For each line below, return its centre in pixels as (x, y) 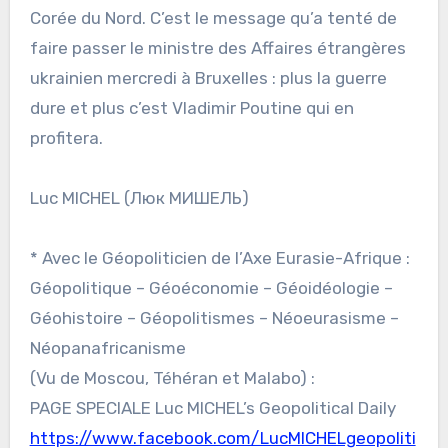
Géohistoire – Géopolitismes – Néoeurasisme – (214, 318)
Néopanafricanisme (107, 348)
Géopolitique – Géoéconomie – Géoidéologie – (211, 288)
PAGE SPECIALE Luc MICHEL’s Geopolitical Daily (212, 408)
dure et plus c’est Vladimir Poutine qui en (191, 108)
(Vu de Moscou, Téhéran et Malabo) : (172, 378)
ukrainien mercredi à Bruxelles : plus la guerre (208, 78)
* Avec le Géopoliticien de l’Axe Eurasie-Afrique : (219, 258)
